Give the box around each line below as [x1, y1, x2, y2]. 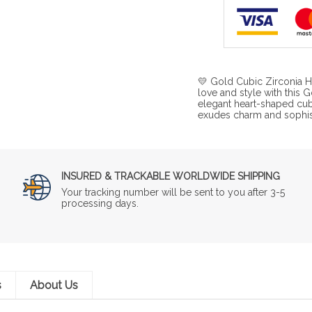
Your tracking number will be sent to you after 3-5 [61, 186, 286, 198]
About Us [30, 278, 78, 292]
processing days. [61, 197, 139, 209]
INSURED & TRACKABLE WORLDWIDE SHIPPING [61, 170, 281, 182]
